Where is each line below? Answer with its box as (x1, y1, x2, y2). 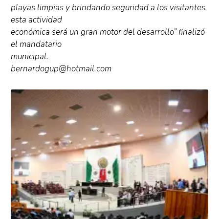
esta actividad (11, 14, 63, 25)
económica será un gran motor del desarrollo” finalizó (11, 26, 205, 38)
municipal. (11, 50, 49, 62)
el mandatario (11, 38, 62, 50)
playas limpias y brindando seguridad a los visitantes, (11, 1, 208, 13)
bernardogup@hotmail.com (11, 63, 112, 74)
